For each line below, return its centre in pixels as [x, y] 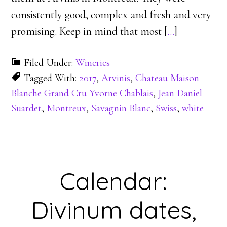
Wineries [93, 63]
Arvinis [116, 78]
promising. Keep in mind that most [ [89, 31]
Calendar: [113, 181]
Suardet [27, 108]
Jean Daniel [180, 93]
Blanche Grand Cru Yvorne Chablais [82, 93]
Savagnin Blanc [121, 108]
